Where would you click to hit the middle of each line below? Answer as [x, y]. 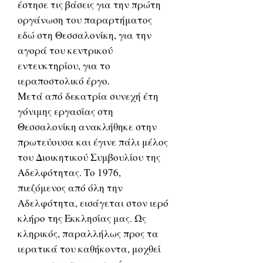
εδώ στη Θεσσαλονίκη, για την [85, 35]
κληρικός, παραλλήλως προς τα [88, 233]
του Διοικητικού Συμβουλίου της [89, 157]
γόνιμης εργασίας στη [65, 111]
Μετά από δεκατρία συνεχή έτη [88, 96]
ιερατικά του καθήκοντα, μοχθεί [89, 249]
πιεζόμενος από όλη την [70, 188]
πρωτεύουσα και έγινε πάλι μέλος [93, 142]
